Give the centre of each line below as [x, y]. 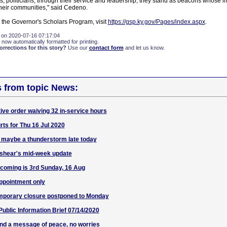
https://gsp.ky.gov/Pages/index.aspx [156, 22]
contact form [106, 48]
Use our [78, 48]
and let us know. [144, 48]
